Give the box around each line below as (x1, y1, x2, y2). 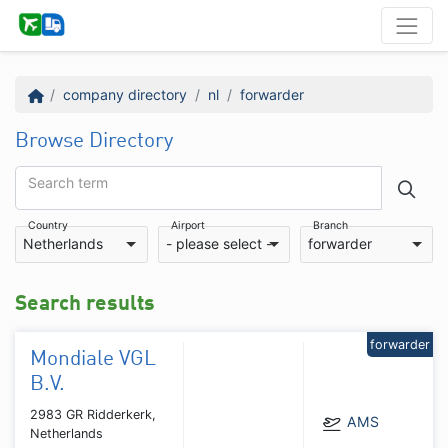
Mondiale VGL (30, 348, 156, 370)
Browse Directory (15, 130, 173, 152)
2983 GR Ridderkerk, (30, 406, 156, 422)
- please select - (165, 235, 272, 253)
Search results (15, 293, 155, 315)
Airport (170, 218, 205, 232)
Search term (28, 173, 108, 191)
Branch (313, 218, 349, 232)
